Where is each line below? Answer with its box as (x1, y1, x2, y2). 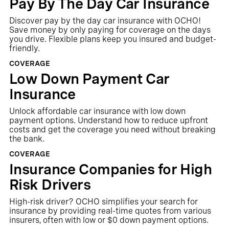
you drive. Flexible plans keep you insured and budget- (9, 34, 216, 44)
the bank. (9, 134, 44, 144)
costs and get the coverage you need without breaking (9, 125, 216, 134)
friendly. (9, 43, 40, 53)
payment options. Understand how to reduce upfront (9, 116, 208, 125)
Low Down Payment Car (9, 70, 170, 87)
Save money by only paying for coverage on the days (9, 25, 211, 35)
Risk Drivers (9, 176, 91, 193)
